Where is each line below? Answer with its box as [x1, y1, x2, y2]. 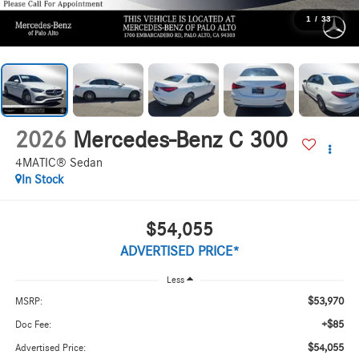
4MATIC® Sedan [14, 156, 103, 170]
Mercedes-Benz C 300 [72, 128, 288, 153]
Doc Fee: [14, 320, 51, 331]
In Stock [21, 173, 64, 187]
